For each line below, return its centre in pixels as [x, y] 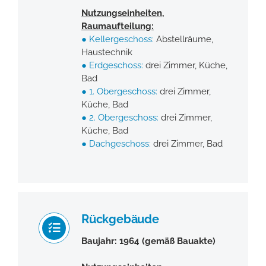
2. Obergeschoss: [123, 117]
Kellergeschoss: [120, 39]
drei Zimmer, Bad [186, 143]
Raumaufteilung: [117, 26]
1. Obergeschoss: [123, 91]
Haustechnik [107, 52]
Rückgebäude [120, 219]
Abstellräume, [183, 39]
